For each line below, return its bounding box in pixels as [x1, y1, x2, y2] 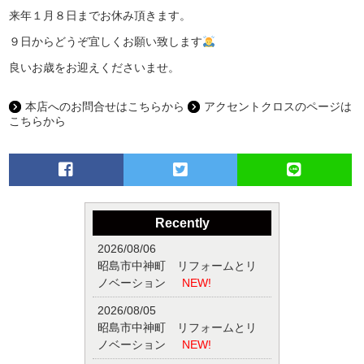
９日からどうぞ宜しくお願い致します [9, 35, 203, 49]
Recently [154, 215, 210, 231]
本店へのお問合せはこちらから [25, 100, 185, 114]
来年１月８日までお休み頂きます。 [9, 9, 192, 23]
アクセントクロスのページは [204, 100, 353, 114]
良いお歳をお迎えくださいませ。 [9, 61, 180, 75]
